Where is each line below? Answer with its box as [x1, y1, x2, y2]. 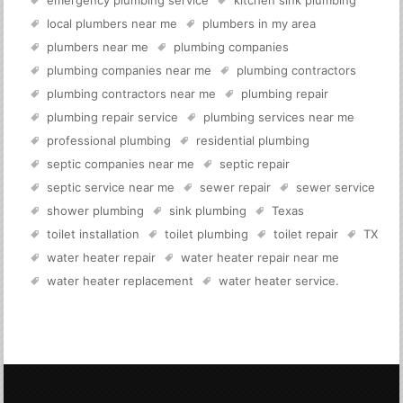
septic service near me [47, 180, 175, 195]
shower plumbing [47, 203, 145, 219]
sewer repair [200, 180, 272, 195]
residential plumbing [196, 133, 310, 148]
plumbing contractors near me [47, 86, 217, 102]
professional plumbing [47, 133, 172, 148]
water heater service [219, 273, 336, 289]
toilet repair [273, 227, 339, 242]
